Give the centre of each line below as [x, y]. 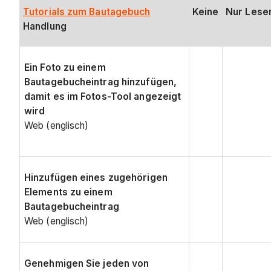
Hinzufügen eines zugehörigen [96, 177]
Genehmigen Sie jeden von [87, 263]
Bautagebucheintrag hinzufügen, [101, 82]
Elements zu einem [68, 192]
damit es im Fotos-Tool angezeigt [103, 96]
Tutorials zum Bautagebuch [87, 11]
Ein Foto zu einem [65, 67]
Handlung [45, 26]
